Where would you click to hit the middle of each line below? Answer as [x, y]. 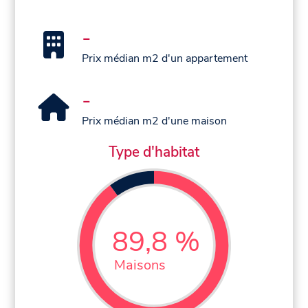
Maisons [140, 265]
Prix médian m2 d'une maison [155, 121]
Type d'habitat [154, 152]
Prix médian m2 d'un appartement [165, 59]
